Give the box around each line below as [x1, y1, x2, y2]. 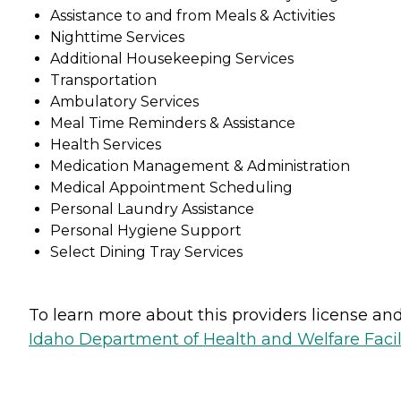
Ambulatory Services [50, 92, 199, 110]
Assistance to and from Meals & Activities [50, 6, 335, 24]
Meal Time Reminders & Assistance [50, 114, 295, 132]
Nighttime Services [50, 28, 184, 46]
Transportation [50, 71, 157, 89]
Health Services [50, 135, 161, 153]
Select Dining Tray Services [50, 243, 243, 260]
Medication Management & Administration [50, 157, 350, 175]
